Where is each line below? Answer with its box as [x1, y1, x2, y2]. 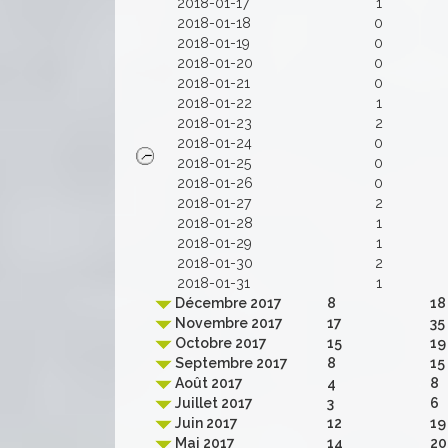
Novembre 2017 [172, 315, 283, 331]
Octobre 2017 [172, 335, 267, 351]
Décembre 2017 [172, 295, 282, 311]
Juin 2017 [172, 415, 238, 431]
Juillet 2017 [172, 395, 253, 411]
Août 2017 [172, 375, 243, 391]
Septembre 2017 [172, 355, 288, 371]
